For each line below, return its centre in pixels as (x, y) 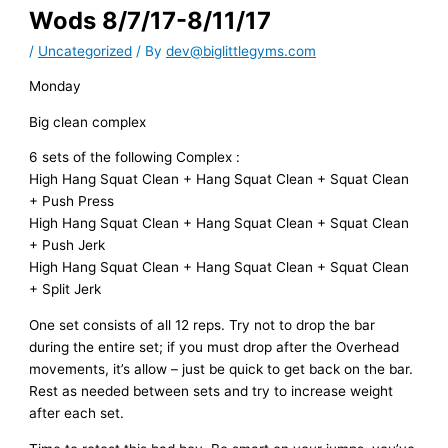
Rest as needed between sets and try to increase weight (211, 390)
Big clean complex (88, 121)
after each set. (77, 412)
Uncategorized (85, 51)
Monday (55, 85)
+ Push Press (72, 201)
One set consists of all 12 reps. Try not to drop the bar (202, 324)
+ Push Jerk (67, 245)
